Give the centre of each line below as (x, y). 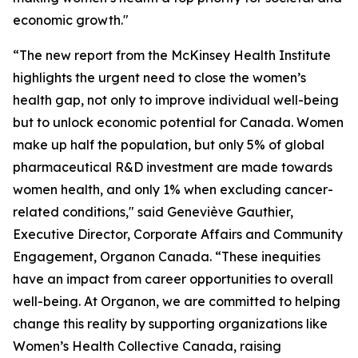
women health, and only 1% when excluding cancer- (173, 189)
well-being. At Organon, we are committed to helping (177, 301)
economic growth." (71, 20)
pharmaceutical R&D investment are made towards (173, 167)
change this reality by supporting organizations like (170, 324)
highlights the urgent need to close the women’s (159, 78)
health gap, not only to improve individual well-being (176, 100)
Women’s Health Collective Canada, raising (147, 346)
